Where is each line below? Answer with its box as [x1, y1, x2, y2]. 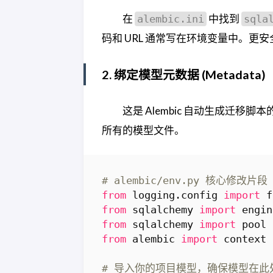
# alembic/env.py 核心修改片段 [102, 174, 268, 187]
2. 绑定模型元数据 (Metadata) [102, 67, 266, 82]
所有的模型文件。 [102, 123, 185, 136]
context [224, 233, 266, 246]
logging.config [132, 189, 218, 202]
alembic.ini [137, 12, 204, 25]
